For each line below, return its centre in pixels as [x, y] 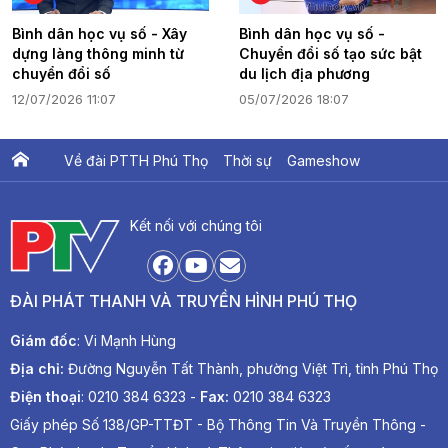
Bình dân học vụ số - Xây [99, 34]
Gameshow [323, 161]
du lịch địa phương [304, 74]
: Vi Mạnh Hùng [126, 341]
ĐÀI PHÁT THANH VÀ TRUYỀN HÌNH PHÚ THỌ [183, 301]
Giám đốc [43, 341]
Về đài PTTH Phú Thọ [136, 161]
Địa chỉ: [37, 369]
